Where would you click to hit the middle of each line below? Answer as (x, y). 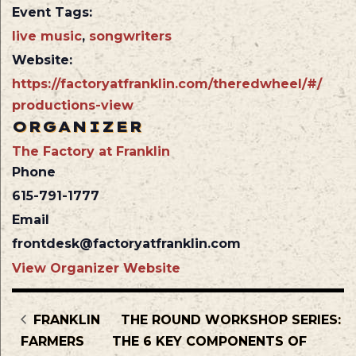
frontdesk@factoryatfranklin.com (126, 244)
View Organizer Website (96, 269)
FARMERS (53, 342)
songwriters (130, 37)
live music (47, 37)
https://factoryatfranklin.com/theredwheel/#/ (167, 84)
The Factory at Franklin (91, 152)
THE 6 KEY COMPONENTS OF (209, 342)
